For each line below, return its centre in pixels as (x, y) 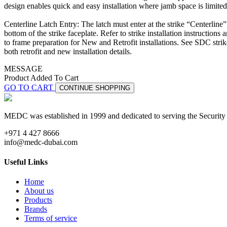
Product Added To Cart (41, 78)
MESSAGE (23, 68)
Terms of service (51, 218)
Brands (36, 209)
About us (39, 191)
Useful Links (26, 162)
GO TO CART (30, 87)
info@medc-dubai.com (41, 142)
